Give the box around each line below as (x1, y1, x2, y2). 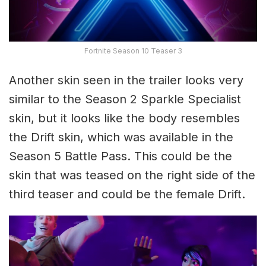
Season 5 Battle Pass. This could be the (9, 149, 232, 164)
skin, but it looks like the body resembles (9, 111, 240, 126)
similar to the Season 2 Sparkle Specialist (9, 92, 241, 107)
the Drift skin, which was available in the (9, 130, 233, 145)
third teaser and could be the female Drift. (9, 187, 245, 202)
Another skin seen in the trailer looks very (9, 73, 243, 88)
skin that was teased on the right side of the (9, 168, 255, 183)
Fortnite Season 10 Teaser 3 (84, 46, 182, 56)
